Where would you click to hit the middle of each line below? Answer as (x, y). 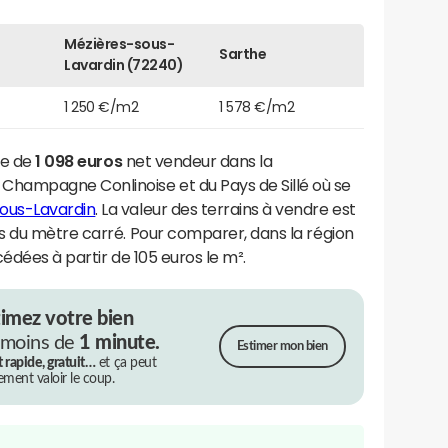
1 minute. (119, 342)
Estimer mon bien (282, 347)
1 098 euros (79, 160)
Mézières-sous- (119, 43)
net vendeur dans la (197, 160)
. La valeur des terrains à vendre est (225, 208)
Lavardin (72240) (124, 64)
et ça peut (126, 362)
